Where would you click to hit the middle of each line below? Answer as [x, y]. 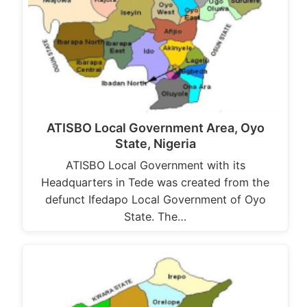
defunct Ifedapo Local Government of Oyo [155, 199]
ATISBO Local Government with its [155, 165]
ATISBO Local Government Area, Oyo [155, 127]
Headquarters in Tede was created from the [155, 182]
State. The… [155, 216]
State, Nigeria [155, 143]
